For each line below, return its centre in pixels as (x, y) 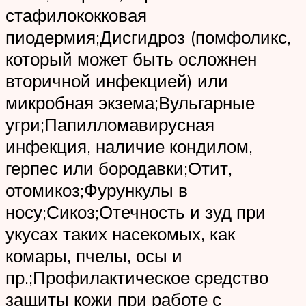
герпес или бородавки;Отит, (119, 168)
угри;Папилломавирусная (110, 125)
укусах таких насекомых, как (120, 234)
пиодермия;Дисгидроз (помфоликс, (148, 37)
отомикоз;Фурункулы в (97, 190)
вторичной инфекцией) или (117, 81)
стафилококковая (76, 15)
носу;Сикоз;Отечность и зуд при (136, 212)
